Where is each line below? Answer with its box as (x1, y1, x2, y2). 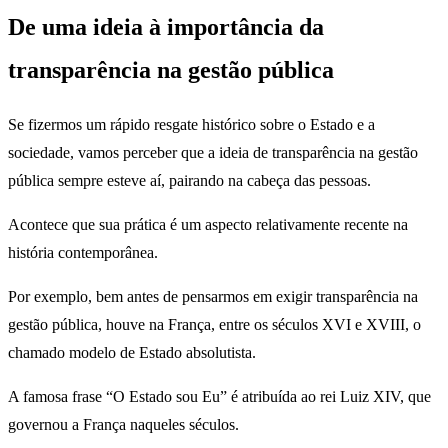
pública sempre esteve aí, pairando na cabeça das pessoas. (8, 172, 375, 190)
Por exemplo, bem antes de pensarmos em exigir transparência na (8, 288, 418, 306)
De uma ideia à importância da (8, 13, 324, 40)
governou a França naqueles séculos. (8, 416, 247, 434)
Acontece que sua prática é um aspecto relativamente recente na (8, 216, 408, 234)
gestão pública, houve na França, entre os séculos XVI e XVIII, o (8, 316, 421, 334)
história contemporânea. (8, 244, 162, 262)
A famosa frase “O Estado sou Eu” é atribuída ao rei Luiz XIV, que (8, 388, 431, 406)
